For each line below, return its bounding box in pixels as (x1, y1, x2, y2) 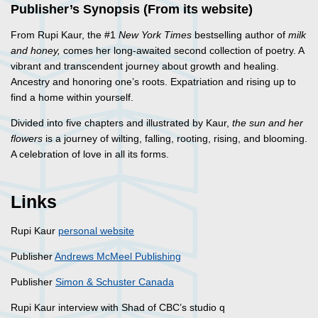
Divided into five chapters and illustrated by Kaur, (11, 117, 232, 129)
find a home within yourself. (11, 92, 133, 104)
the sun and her (232, 117, 303, 129)
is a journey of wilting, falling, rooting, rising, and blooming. (43, 133, 307, 145)
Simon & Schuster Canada (55, 276, 174, 288)
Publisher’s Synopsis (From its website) (11, 2, 253, 17)
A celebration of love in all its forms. (11, 148, 169, 160)
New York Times (119, 29, 192, 41)
